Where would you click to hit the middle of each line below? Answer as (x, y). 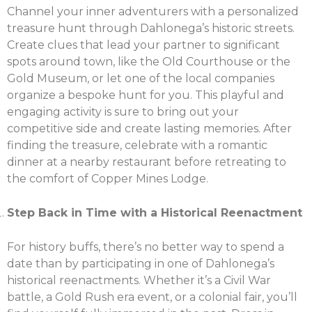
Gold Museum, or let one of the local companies (141, 78)
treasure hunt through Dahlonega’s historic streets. (151, 28)
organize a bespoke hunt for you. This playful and (146, 95)
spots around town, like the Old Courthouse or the (149, 61)
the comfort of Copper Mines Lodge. (108, 178)
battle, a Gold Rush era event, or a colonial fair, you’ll (152, 297)
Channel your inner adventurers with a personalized (153, 11)
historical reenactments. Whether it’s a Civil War (139, 280)
